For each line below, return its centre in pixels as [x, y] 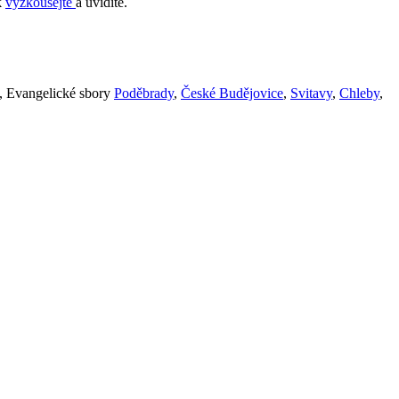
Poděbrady [144, 93]
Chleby [359, 93]
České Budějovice [232, 93]
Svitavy [311, 93]
